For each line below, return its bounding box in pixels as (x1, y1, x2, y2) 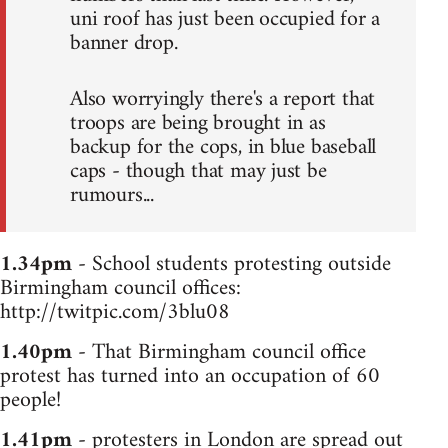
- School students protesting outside (72, 245, 391, 285)
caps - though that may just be (70, 152, 327, 192)
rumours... (70, 176, 154, 216)
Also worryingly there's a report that (70, 80, 376, 120)
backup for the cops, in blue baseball (70, 128, 377, 168)
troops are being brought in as (70, 104, 326, 144)
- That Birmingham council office (72, 333, 366, 373)
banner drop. (70, 24, 178, 64)
